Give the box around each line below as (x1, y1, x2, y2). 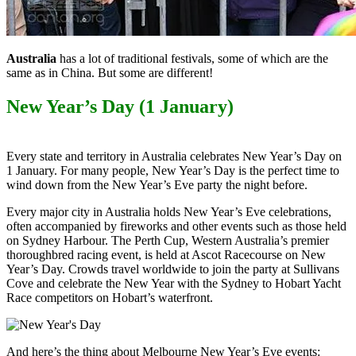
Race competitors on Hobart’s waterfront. (6, 290, 213, 304)
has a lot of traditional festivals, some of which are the (56, 51, 328, 65)
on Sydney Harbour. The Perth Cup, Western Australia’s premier (6, 233, 329, 247)
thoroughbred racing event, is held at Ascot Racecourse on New (6, 247, 326, 261)
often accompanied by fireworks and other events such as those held (6, 219, 346, 233)
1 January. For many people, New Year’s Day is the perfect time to (6, 163, 339, 177)
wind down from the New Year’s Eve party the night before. (6, 177, 308, 192)
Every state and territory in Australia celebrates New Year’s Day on (6, 149, 342, 163)
